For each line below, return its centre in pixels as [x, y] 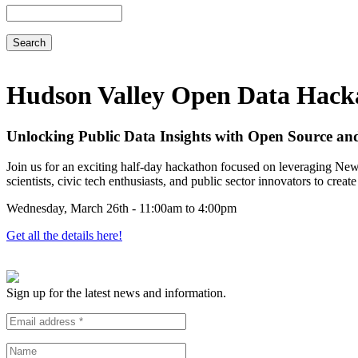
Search [24, 11]
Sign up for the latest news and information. [116, 293]
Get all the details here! [64, 236]
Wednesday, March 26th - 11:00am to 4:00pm [121, 209]
